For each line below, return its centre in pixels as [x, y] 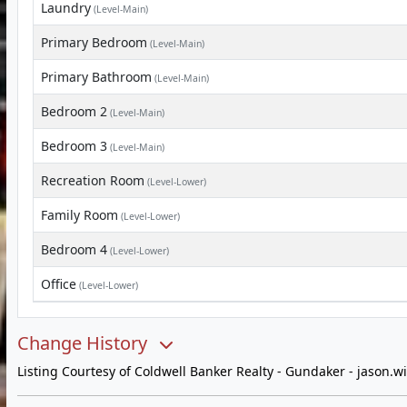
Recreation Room [93, 180]
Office [59, 284]
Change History [84, 343]
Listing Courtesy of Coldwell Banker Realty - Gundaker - [187, 371]
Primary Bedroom [94, 42]
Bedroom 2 [74, 111]
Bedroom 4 [74, 249]
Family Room [79, 215]
